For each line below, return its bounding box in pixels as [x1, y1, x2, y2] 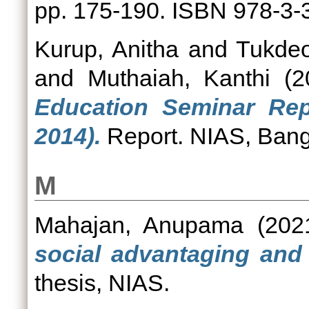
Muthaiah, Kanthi [87, 65, 270, 91]
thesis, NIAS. [34, 270, 170, 296]
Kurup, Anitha [34, 36, 179, 62]
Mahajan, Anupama [34, 212, 244, 238]
